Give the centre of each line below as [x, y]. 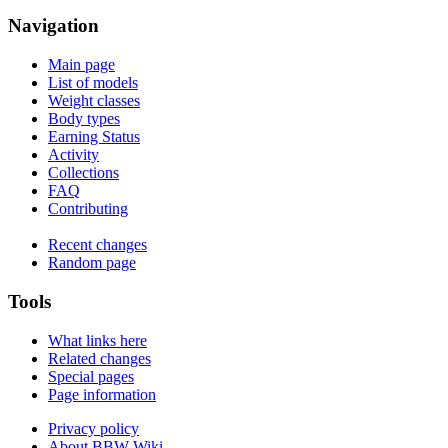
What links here [97, 340]
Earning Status [94, 136]
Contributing [88, 208]
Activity [73, 154]
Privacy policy [93, 428]
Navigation [53, 25]
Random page [92, 263]
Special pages [91, 376]
